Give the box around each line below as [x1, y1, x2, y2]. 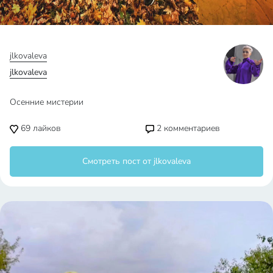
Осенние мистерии [10, 96, 83, 108]
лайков [30, 122, 61, 134]
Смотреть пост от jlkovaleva [82, 155, 191, 167]
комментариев [161, 122, 220, 134]
